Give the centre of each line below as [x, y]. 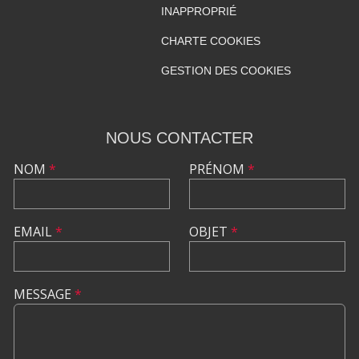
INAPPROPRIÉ [198, 11]
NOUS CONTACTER [179, 138]
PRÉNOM [218, 169]
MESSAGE [44, 294]
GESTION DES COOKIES [226, 71]
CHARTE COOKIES [210, 41]
